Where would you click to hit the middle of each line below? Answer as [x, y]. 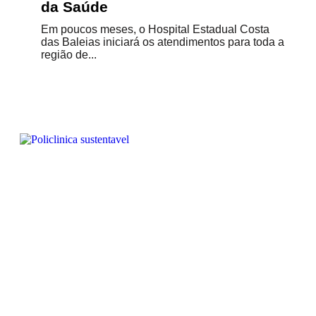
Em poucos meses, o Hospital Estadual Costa [155, 29]
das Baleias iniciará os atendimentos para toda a [163, 42]
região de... [69, 55]
